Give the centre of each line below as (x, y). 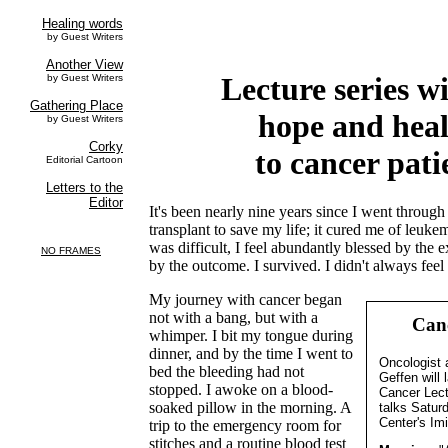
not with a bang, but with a (234, 318)
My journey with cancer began (246, 300)
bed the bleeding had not (227, 372)
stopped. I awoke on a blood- (241, 390)
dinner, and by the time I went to (251, 354)
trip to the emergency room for (245, 426)
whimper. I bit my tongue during (251, 336)
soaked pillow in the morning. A (250, 408)
